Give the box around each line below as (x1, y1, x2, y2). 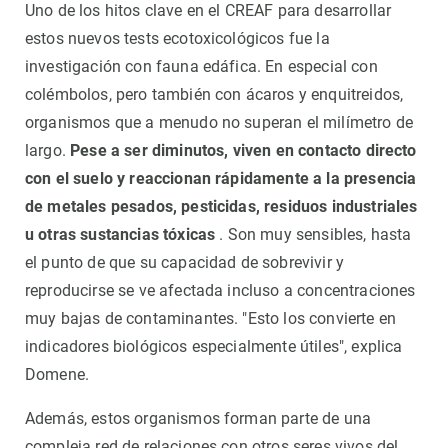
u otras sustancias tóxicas (25, 225, 216, 245)
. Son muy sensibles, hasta (215, 225, 412, 245)
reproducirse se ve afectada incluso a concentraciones (25, 281, 416, 301)
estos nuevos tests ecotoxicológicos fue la (25, 29, 330, 49)
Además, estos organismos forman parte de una (25, 409, 372, 429)
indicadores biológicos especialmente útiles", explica (25, 337, 403, 357)
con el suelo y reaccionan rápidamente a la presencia (25, 169, 417, 189)
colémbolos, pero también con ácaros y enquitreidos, (25, 85, 404, 105)
